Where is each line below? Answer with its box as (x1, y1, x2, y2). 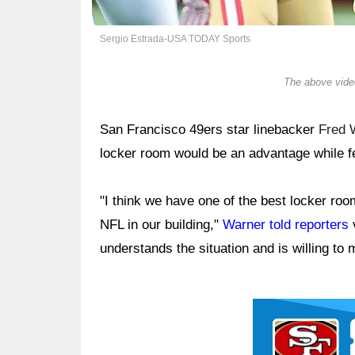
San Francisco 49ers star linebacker (100, 122, 319, 137)
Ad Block (253, 303, 306, 318)
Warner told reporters (223, 217, 349, 232)
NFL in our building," (100, 217, 223, 232)
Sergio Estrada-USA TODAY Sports (100, 33, 250, 44)
